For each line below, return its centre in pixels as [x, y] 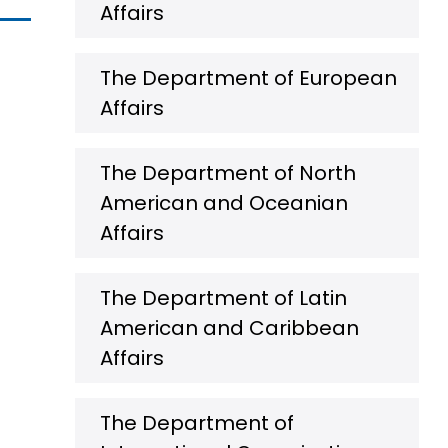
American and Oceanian [224, 203]
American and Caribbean [229, 328]
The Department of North [228, 173]
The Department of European [248, 78]
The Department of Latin [223, 298]
